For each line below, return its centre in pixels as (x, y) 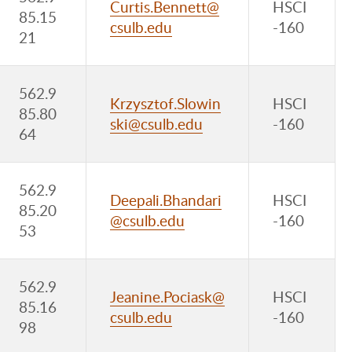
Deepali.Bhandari (166, 200)
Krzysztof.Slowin (165, 103)
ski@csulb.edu (156, 124)
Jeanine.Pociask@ (167, 297)
